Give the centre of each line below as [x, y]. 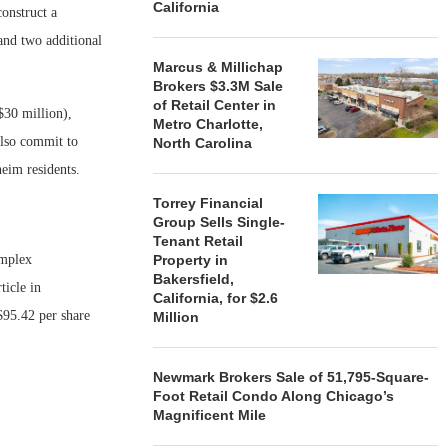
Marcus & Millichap [218, 67]
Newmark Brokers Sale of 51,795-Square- [291, 377]
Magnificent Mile [210, 415]
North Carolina [203, 143]
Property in [191, 260]
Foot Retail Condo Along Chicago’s [274, 396]
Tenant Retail [198, 241]
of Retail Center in [215, 105]
